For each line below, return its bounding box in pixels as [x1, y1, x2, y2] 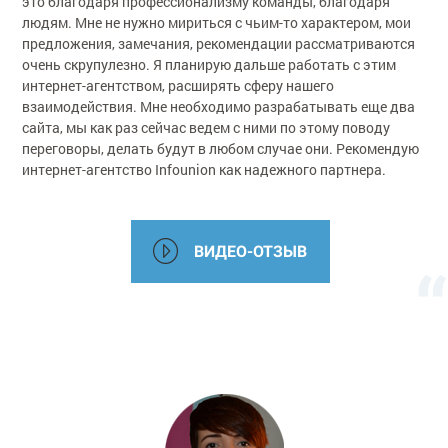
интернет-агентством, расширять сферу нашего [22, 75, 335, 95]
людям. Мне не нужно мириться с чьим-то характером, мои [22, 12, 412, 32]
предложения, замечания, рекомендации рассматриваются [22, 33, 416, 53]
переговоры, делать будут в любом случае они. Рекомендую [22, 138, 420, 158]
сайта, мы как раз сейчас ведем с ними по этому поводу [22, 117, 391, 137]
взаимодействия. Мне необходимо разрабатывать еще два [22, 96, 416, 116]
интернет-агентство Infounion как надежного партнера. [22, 159, 387, 179]
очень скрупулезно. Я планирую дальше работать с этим [22, 54, 397, 74]
